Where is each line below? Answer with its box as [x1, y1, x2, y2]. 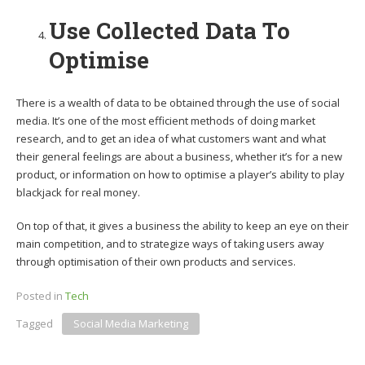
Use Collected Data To [49, 15, 290, 46]
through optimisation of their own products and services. [16, 254, 296, 270]
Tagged [16, 315, 55, 331]
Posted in [16, 288, 65, 303]
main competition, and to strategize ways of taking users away [16, 236, 324, 252]
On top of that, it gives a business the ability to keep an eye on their [16, 218, 349, 234]
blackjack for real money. [16, 184, 140, 200]
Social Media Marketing [73, 315, 188, 331]
